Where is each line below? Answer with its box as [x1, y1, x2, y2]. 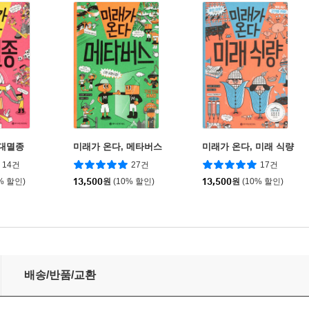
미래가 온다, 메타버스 [73, 141, 162, 152]
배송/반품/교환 [24, 269, 96, 281]
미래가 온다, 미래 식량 [202, 141, 294, 152]
